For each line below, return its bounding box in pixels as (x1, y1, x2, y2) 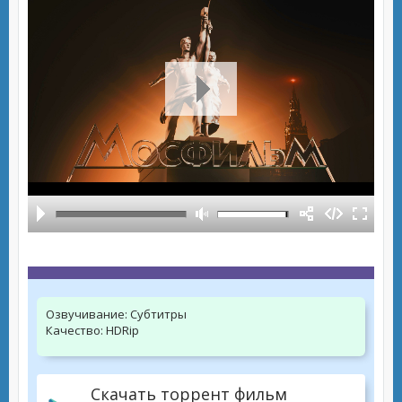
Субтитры (127, 306, 187, 322)
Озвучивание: (46, 306, 127, 322)
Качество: (46, 322, 103, 338)
